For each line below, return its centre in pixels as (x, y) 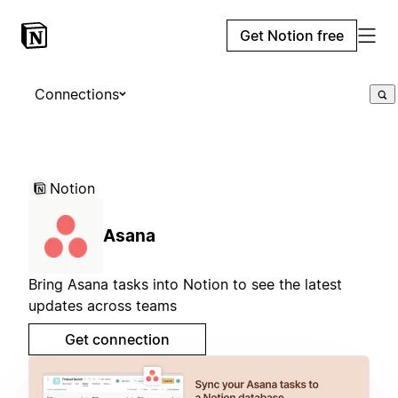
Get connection (117, 339)
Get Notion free (292, 36)
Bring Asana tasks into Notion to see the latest (185, 284)
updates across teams (103, 306)
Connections (77, 94)
